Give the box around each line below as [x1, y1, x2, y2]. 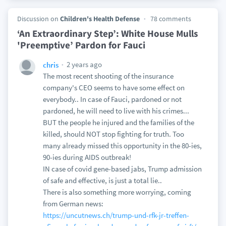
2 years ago [65, 60, 102, 69]
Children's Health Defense [60, 14, 140, 23]
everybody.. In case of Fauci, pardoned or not [42, 94, 182, 104]
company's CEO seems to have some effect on [42, 83, 185, 92]
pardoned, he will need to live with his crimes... [42, 106, 189, 116]
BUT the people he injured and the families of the [42, 118, 194, 127]
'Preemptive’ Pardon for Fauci [17, 39, 145, 51]
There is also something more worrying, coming [42, 187, 191, 197]
